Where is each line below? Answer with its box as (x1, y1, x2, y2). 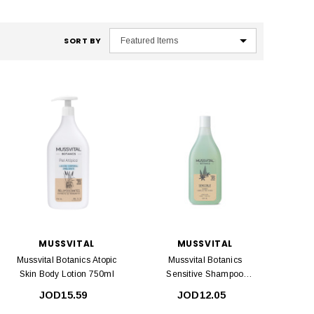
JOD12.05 (177, 289, 226, 301)
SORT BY (64, 34, 102, 46)
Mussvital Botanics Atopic (16, 255, 117, 266)
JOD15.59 (39, 289, 88, 301)
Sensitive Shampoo (166, 269, 244, 280)
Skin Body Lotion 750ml (19, 269, 114, 280)
